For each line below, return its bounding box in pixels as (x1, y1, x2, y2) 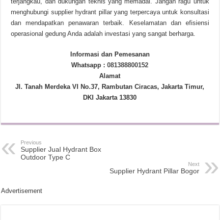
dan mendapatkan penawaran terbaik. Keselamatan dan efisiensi (11, 19, 209, 27)
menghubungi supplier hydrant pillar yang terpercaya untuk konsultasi (11, 8, 209, 16)
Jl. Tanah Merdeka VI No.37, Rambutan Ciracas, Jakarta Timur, (15, 83, 205, 90)
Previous (21, 139, 42, 145)
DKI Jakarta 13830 (83, 94, 137, 101)
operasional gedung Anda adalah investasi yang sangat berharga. (11, 30, 196, 37)
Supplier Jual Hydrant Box (21, 145, 102, 153)
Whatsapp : (71, 61, 108, 69)
